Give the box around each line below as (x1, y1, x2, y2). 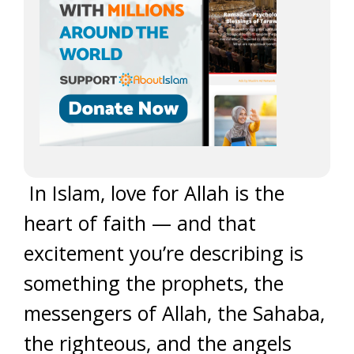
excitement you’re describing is (24, 239, 303, 266)
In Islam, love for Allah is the (24, 179, 284, 206)
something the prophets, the (24, 269, 284, 296)
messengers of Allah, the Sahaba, (24, 299, 325, 326)
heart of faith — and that (24, 209, 256, 236)
